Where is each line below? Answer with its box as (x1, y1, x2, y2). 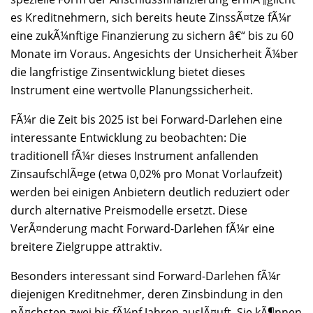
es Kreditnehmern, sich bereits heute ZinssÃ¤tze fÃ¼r (10, 10, 291, 26)
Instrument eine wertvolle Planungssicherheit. (10, 82, 253, 99)
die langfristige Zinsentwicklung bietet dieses (10, 64, 245, 80)
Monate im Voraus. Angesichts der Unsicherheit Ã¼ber (10, 46, 298, 62)
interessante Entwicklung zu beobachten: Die (10, 130, 247, 146)
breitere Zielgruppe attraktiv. (10, 239, 162, 255)
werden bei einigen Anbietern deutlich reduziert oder (10, 184, 290, 201)
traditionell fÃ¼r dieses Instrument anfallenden (10, 148, 259, 164)
